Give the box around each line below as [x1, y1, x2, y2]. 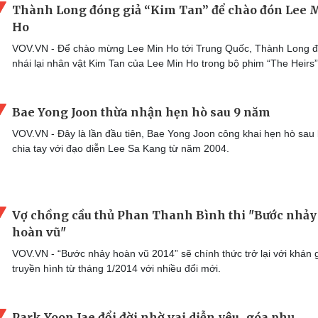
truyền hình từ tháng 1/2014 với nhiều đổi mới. [12, 262, 221, 274]
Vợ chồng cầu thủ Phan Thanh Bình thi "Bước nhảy [12, 207, 317, 222]
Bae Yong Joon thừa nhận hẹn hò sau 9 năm [12, 105, 270, 120]
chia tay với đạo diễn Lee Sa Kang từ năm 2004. [12, 143, 229, 155]
